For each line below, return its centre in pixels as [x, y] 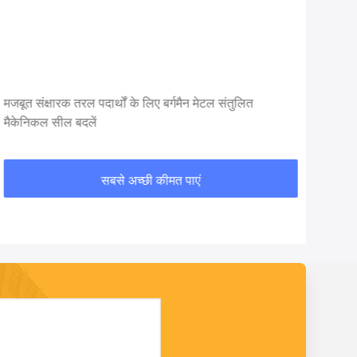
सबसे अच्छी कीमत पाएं [151, 180]
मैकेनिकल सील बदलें [50, 122]
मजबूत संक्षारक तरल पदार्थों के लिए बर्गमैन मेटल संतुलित [128, 103]
